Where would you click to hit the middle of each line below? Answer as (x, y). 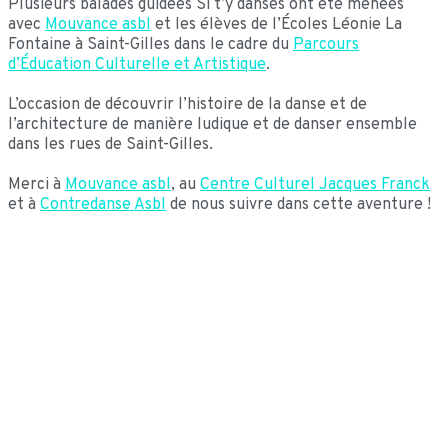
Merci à (36, 184)
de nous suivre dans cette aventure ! (298, 204)
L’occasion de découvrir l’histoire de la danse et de (187, 104)
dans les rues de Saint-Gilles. (110, 144)
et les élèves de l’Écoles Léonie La (276, 24)
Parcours (326, 44)
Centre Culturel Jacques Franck (315, 184)
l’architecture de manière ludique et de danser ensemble (212, 124)
